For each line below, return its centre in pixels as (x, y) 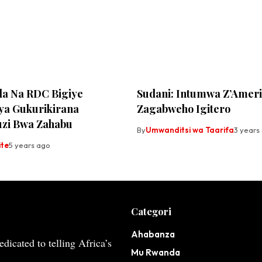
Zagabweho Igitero (184, 109)
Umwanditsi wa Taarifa (190, 130)
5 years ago (30, 145)
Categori (151, 211)
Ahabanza (153, 235)
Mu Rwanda (156, 253)
